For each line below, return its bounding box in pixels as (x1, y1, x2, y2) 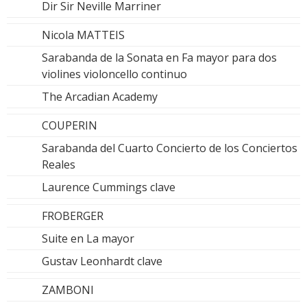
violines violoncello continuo (42, 66, 187, 82)
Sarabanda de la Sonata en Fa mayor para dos (42, 49, 277, 65)
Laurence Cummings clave (42, 179, 175, 195)
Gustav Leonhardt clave (42, 253, 162, 269)
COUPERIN (42, 117, 97, 133)
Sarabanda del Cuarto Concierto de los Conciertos (42, 140, 297, 156)
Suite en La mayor (42, 230, 134, 246)
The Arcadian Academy (42, 88, 158, 104)
